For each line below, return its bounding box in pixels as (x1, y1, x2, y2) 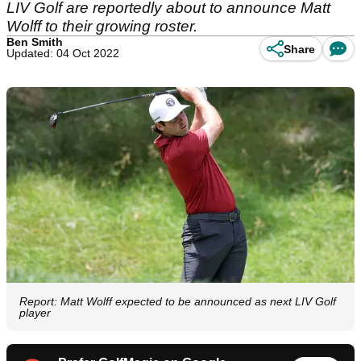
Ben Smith (6, 35, 63, 48)
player (19, 306, 51, 320)
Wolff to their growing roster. (6, 18, 197, 35)
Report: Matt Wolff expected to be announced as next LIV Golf (19, 295, 336, 309)
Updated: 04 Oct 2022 (6, 47, 119, 60)
